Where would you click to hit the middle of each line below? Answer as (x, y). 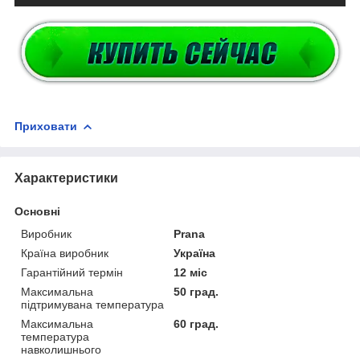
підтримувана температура (92, 304)
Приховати (46, 126)
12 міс (191, 272)
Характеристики (66, 178)
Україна (195, 253)
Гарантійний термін (72, 272)
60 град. (196, 323)
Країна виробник (65, 253)
